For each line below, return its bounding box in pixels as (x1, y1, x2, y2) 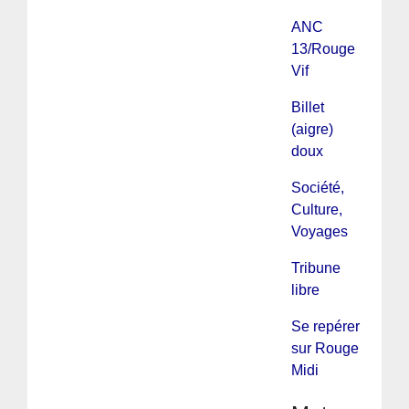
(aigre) (290, 121, 333, 137)
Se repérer (290, 318, 360, 334)
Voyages (290, 223, 348, 239)
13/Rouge (290, 40, 355, 57)
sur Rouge (290, 340, 359, 356)
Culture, (290, 201, 342, 217)
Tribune (290, 259, 341, 276)
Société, (290, 179, 344, 195)
